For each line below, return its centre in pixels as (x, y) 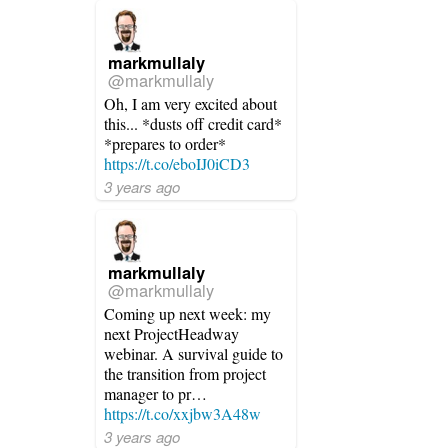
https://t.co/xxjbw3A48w (182, 413)
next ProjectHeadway (171, 333)
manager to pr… (155, 393)
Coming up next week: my (187, 313)
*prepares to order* (165, 143)
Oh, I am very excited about (190, 103)
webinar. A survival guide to (193, 353)
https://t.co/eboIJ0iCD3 (177, 163)
